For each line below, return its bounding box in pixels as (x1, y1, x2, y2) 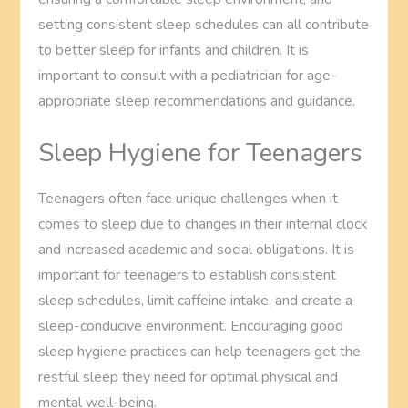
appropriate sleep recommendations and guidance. (38, 90, 356, 111)
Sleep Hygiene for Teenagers (38, 135, 363, 170)
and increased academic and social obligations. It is (38, 239, 355, 260)
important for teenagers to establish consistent (38, 264, 337, 285)
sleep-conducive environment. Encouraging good (38, 315, 344, 336)
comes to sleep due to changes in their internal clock (38, 213, 369, 234)
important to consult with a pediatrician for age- (38, 65, 338, 86)
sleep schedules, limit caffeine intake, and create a (38, 290, 353, 311)
